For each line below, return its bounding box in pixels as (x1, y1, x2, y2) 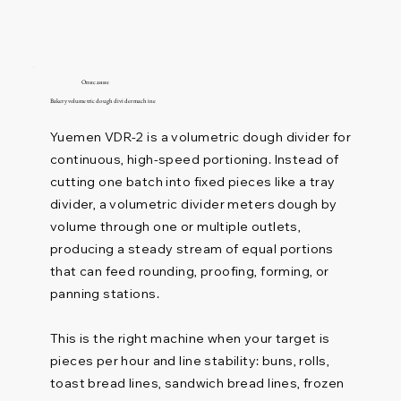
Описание (81, 78, 110, 87)
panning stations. (49, 285, 159, 302)
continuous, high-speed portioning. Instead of (49, 150, 339, 167)
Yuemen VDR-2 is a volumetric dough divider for (49, 128, 352, 145)
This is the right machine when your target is (49, 329, 330, 346)
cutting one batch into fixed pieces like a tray (49, 173, 336, 190)
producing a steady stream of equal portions (49, 240, 334, 257)
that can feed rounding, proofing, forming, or (49, 262, 329, 279)
